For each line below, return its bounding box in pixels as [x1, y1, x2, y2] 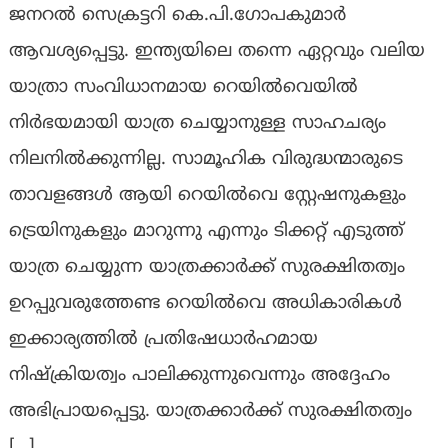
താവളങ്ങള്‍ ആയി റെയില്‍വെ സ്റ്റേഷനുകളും [8, 184, 406, 208]
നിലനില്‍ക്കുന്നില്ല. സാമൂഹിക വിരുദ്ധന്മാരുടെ [8, 148, 403, 172]
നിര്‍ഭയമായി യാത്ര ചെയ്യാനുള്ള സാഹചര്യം [8, 112, 386, 136]
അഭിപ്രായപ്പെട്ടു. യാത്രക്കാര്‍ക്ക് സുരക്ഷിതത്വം [8, 400, 412, 424]
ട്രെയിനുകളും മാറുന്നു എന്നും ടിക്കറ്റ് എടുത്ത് [8, 220, 404, 244]
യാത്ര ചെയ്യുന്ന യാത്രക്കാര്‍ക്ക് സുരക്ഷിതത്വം [8, 256, 405, 280]
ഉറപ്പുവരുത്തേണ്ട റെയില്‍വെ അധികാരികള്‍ [8, 292, 402, 316]
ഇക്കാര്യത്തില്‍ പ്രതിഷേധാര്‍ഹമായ [8, 328, 318, 352]
